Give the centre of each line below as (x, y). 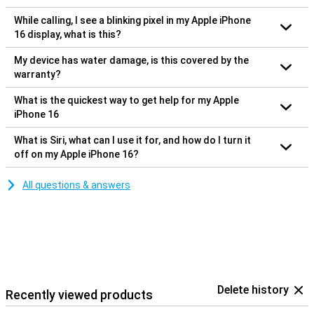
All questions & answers (76, 185)
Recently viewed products (79, 294)
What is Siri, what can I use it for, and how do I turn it (132, 140)
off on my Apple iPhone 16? (76, 154)
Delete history (253, 289)
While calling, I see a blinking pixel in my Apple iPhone (132, 20)
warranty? (37, 74)
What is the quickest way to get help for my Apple (127, 100)
